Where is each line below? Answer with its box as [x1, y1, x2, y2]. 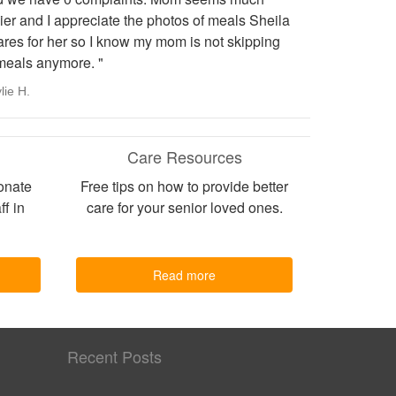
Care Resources [126, 145, 242, 168]
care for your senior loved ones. [86, 197, 283, 217]
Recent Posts [67, 345, 162, 368]
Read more [153, 266, 216, 284]
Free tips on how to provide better [80, 176, 288, 196]
